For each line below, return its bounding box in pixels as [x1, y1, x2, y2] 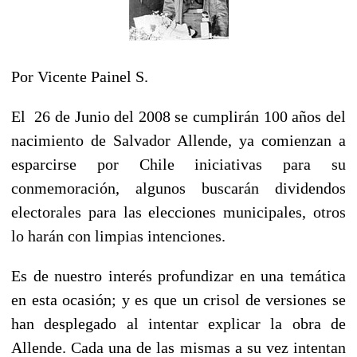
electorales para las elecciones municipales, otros [11, 202, 346, 221]
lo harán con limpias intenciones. [11, 226, 226, 245]
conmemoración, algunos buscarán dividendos [11, 178, 346, 197]
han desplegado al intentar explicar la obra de [11, 314, 346, 332]
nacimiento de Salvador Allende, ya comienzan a [11, 131, 346, 149]
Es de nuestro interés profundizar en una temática [11, 266, 346, 284]
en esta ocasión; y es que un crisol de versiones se [11, 290, 346, 308]
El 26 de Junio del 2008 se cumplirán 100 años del [11, 107, 346, 125]
